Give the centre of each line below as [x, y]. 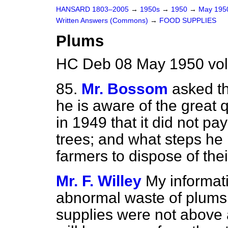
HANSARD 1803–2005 [92, 9]
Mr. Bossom [125, 89]
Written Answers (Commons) [103, 21]
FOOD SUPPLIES [188, 21]
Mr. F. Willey [99, 181]
